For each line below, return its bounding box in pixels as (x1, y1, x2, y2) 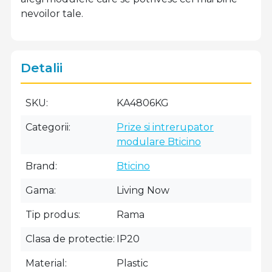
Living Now (117, 184, 169, 196)
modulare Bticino (117, 135, 201, 148)
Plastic (117, 257, 148, 269)
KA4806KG (117, 97, 169, 109)
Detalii (21, 59, 63, 75)
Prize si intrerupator (117, 121, 214, 133)
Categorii (25, 121, 69, 133)
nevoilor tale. (21, 7, 83, 19)
